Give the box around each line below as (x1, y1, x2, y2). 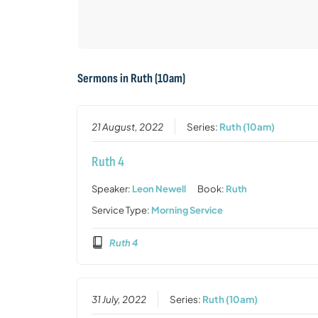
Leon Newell (132, 182, 187, 194)
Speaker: (92, 182, 133, 194)
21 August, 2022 (92, 120, 164, 133)
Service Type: (92, 204, 152, 216)
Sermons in (77, 71, 131, 87)
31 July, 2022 (92, 292, 147, 305)
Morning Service (151, 204, 224, 216)
